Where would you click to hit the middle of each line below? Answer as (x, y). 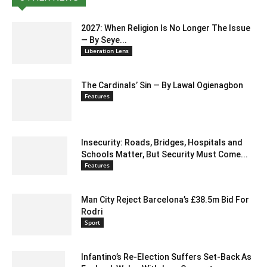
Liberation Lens (107, 51)
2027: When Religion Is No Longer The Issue (166, 28)
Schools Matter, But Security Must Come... (164, 155)
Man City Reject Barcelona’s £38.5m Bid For (165, 200)
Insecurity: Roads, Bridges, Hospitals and (162, 143)
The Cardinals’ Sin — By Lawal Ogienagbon (162, 86)
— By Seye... (104, 40)
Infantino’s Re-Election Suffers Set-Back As (166, 257)
